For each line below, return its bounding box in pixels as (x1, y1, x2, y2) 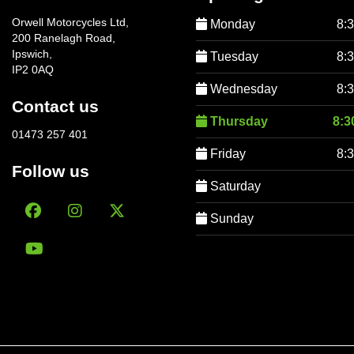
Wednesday (207, 81, 278, 96)
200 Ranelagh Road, (12, 32, 115, 44)
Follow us (12, 161, 89, 180)
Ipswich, (12, 47, 52, 60)
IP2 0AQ (12, 63, 54, 76)
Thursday (207, 114, 269, 128)
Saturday (207, 179, 262, 193)
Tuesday (207, 49, 259, 63)
